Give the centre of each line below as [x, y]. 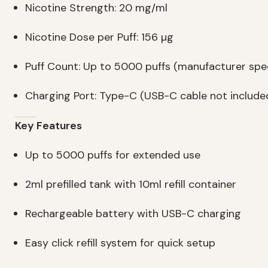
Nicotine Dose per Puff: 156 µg [99, 37]
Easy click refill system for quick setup [120, 243]
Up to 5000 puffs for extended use [113, 155]
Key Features [48, 126]
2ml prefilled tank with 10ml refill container [131, 185]
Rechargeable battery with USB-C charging [133, 214]
